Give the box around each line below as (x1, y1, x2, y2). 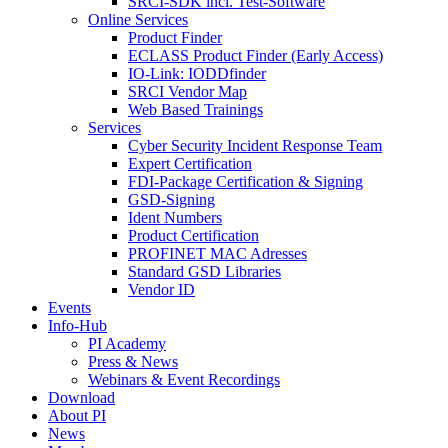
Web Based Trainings (128, 101, 263, 118)
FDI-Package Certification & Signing (128, 173, 363, 190)
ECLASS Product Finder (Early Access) (128, 47, 383, 64)
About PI (48, 407, 106, 424)
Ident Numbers (128, 209, 222, 226)
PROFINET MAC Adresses (128, 245, 307, 262)
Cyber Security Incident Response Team (128, 137, 382, 154)
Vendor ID (128, 281, 195, 298)
